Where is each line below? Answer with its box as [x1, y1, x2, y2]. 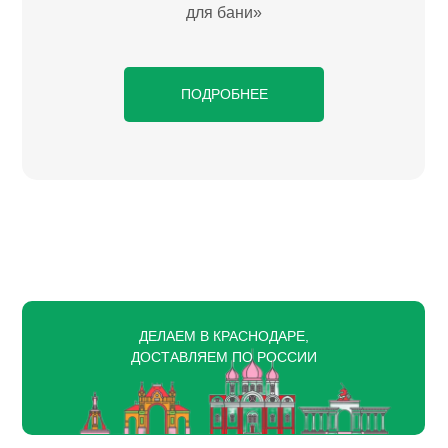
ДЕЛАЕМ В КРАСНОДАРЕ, [139, 327, 309, 344]
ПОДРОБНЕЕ [180, 85, 268, 102]
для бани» [185, 3, 262, 21]
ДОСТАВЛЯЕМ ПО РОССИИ [131, 348, 317, 365]
